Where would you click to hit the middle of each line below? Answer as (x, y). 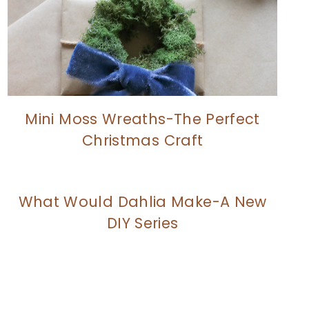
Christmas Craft (142, 140)
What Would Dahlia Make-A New (142, 201)
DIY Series (142, 223)
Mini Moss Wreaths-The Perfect (142, 119)
